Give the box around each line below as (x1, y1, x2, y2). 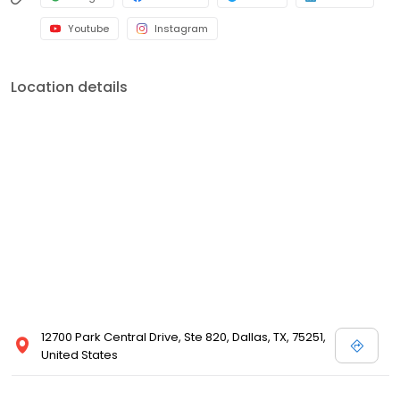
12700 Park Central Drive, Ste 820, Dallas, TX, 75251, (41, 329, 326, 346)
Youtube (68, 21, 109, 37)
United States (41, 346, 118, 364)
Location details (11, 77, 128, 98)
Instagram (154, 21, 208, 37)
